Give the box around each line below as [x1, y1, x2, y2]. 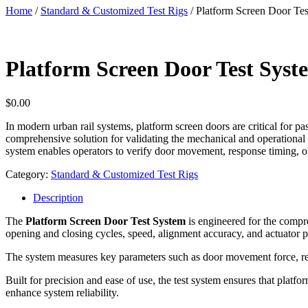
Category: [5, 168, 51, 180]
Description [33, 191, 83, 203]
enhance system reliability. [5, 286, 119, 298]
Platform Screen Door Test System [25, 214, 186, 227]
